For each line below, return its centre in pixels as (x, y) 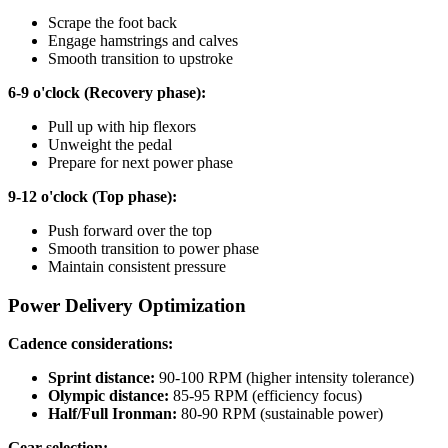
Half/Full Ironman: (112, 414)
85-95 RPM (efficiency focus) (265, 396)
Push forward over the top (130, 230)
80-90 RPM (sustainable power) (280, 414)
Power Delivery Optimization (127, 305)
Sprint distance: (101, 378)
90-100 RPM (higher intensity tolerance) (284, 378)
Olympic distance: (108, 396)
